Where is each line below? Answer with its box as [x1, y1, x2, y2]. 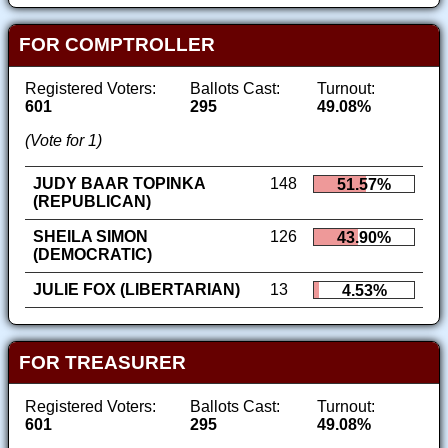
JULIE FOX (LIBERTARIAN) [33, 281, 240, 299]
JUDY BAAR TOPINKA [33, 175, 206, 193]
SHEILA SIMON [33, 228, 148, 246]
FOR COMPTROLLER [18, 34, 215, 56]
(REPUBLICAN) [33, 193, 151, 211]
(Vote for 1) [25, 132, 102, 150]
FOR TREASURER [18, 351, 186, 373]
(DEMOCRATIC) [33, 246, 152, 264]
